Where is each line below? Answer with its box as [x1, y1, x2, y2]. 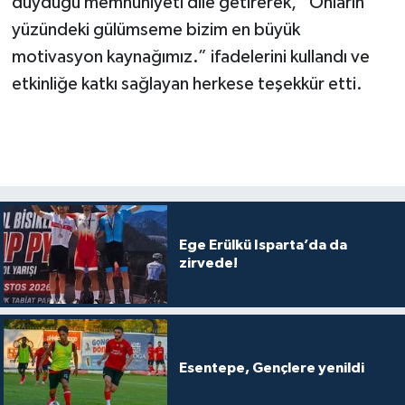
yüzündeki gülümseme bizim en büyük [11, 21, 300, 40]
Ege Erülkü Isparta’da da [178, 238, 347, 253]
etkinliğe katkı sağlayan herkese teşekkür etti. [11, 75, 363, 94]
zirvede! [178, 256, 238, 271]
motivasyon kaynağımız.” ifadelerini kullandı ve [11, 48, 370, 67]
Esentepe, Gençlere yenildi [178, 360, 364, 375]
